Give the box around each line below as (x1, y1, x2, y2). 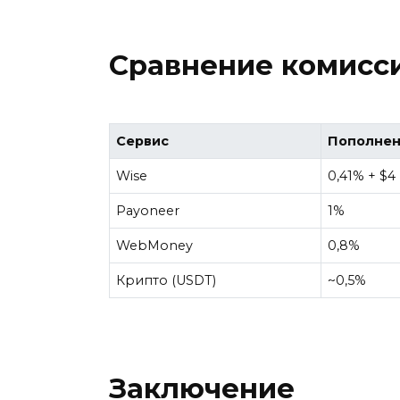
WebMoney (116, 237, 194, 254)
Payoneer (116, 202, 180, 219)
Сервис (116, 132, 170, 149)
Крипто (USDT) (116, 271, 217, 288)
